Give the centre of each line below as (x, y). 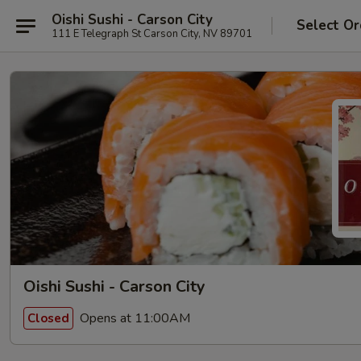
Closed (48, 318)
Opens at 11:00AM (133, 318)
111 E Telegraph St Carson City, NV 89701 (152, 33)
